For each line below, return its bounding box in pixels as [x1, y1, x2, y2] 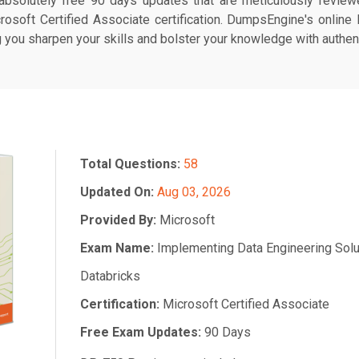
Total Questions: [79, 156, 184, 171]
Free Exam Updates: [79, 325, 204, 340]
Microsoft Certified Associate [162, 296, 329, 312]
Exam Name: [79, 240, 157, 256]
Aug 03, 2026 [156, 184, 231, 200]
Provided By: [79, 212, 159, 228]
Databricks [79, 268, 140, 284]
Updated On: [79, 184, 157, 200]
